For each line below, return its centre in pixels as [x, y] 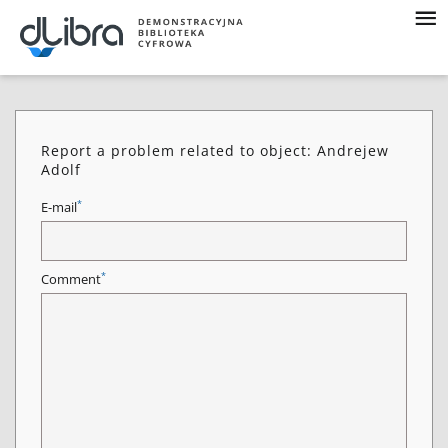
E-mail [59, 207]
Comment [71, 279]
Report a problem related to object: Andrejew [215, 150]
